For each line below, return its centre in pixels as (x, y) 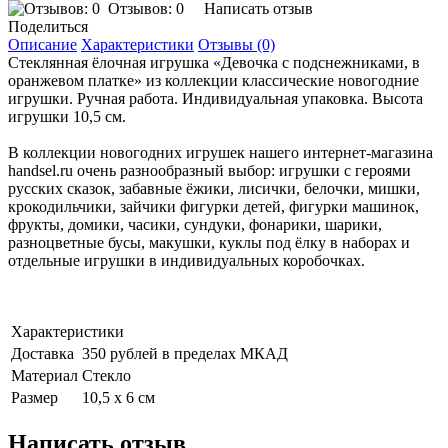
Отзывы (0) (236, 45)
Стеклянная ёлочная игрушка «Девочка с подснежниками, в (214, 63)
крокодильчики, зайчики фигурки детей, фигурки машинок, (213, 207)
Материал (44, 376)
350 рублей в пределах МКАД (185, 354)
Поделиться (48, 27)
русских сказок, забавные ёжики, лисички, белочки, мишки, (214, 189)
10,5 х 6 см (118, 398)
